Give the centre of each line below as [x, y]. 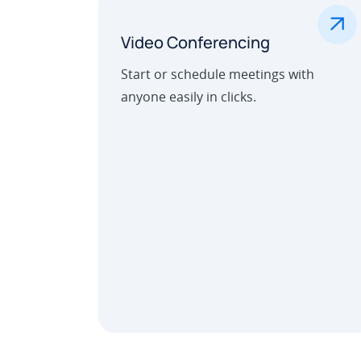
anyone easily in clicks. [189, 97]
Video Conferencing [195, 43]
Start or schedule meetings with [218, 75]
